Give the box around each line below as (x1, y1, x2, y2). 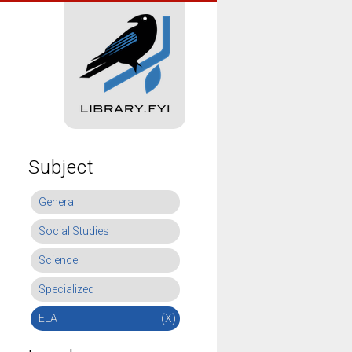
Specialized (38, 283, 94, 295)
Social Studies (38, 225, 109, 237)
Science (38, 254, 78, 266)
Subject (28, 156, 94, 178)
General (38, 196, 76, 208)
